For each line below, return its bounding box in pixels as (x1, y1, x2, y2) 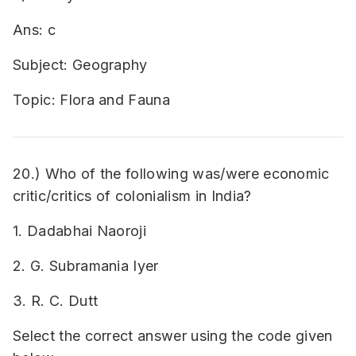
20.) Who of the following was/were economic (13, 165, 330, 182)
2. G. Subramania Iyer (13, 257, 159, 274)
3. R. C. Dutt (13, 292, 99, 309)
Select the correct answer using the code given (13, 327, 333, 344)
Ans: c (13, 21, 56, 38)
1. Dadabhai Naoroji (13, 222, 147, 239)
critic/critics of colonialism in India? (13, 188, 252, 204)
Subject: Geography (13, 56, 148, 73)
